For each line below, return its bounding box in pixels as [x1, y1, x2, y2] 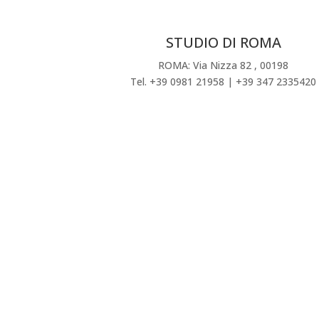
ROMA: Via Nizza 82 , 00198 [158, 58, 289, 73]
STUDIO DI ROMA [165, 33, 281, 53]
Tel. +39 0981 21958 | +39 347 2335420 [130, 75, 317, 89]
